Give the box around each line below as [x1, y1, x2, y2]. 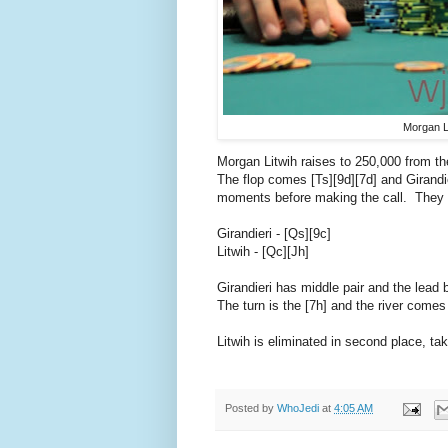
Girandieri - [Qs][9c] [217, 226, 331, 242]
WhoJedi [277, 402, 319, 415]
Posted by [225, 402, 277, 415]
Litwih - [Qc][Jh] [217, 244, 309, 260]
